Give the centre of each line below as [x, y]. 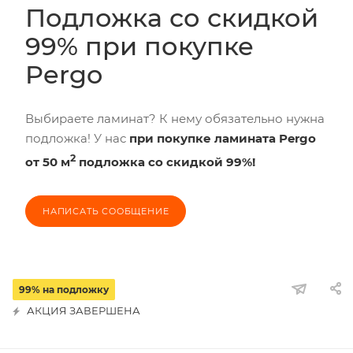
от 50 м [48, 162]
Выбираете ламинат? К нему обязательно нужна [175, 119]
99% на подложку [64, 290]
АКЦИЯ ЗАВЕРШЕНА [84, 310]
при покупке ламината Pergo [223, 138]
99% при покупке [139, 46]
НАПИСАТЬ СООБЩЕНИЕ [106, 211]
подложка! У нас [77, 138]
